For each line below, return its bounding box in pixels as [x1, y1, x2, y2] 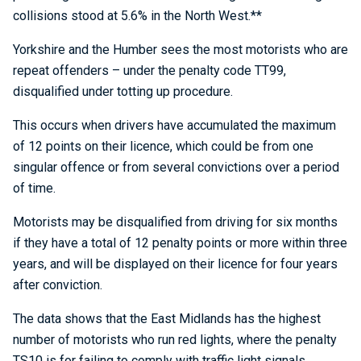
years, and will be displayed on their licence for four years [13, 256, 338, 272]
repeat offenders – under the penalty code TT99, [13, 63, 286, 78]
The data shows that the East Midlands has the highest [13, 311, 321, 326]
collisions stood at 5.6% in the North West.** [13, 8, 262, 23]
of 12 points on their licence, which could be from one [13, 139, 313, 154]
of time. [13, 180, 56, 196]
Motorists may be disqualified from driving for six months [13, 214, 338, 230]
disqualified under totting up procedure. [13, 84, 233, 99]
